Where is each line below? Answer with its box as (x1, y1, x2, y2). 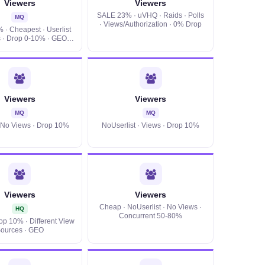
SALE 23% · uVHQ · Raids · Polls (97, 12, 205, 19)
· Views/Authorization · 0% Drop (99, 21, 202, 28)
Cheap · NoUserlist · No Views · (99, 203, 202, 211)
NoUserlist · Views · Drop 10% (102, 122, 200, 129)
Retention (4, 44, 35, 51)
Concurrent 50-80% (119, 212, 183, 219)
